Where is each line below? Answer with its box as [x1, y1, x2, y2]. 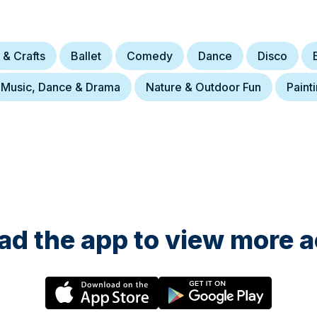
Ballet [71, 49, 101, 63]
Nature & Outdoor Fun [146, 80, 261, 94]
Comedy [127, 49, 173, 63]
